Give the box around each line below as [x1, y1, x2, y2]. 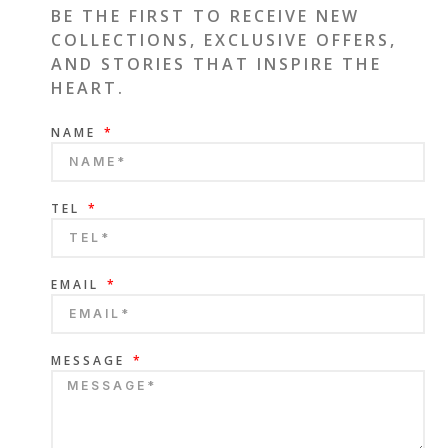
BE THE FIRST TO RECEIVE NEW [51, 4, 360, 27]
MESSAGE [51, 351, 131, 369]
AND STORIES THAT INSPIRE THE [51, 52, 382, 75]
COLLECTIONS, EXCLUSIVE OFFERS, [51, 28, 397, 51]
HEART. [51, 76, 125, 99]
